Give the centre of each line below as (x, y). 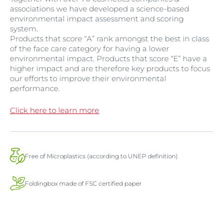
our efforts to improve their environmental (88, 79)
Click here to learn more (55, 111)
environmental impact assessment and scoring (97, 19)
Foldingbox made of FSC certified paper (83, 183)
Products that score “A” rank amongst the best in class (110, 39)
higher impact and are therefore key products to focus (110, 69)
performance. (35, 89)
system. (25, 29)
